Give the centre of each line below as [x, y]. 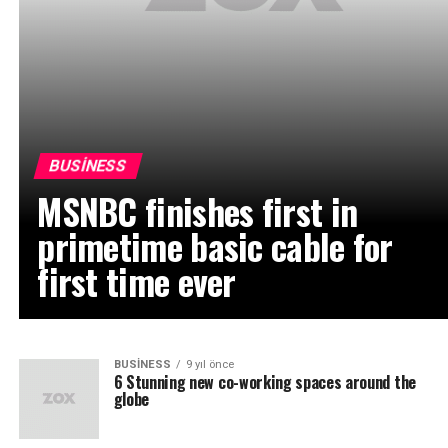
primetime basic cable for [215, 245]
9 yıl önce [209, 364]
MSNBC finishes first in [197, 210]
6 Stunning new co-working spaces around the [264, 381]
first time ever [136, 280]
